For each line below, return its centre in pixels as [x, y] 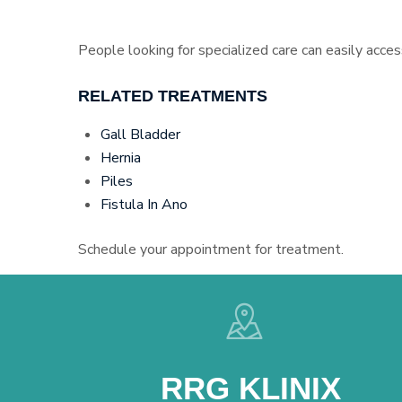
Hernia [121, 158]
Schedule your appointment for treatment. [211, 249]
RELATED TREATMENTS [173, 96]
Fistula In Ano [144, 205]
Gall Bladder [140, 135]
